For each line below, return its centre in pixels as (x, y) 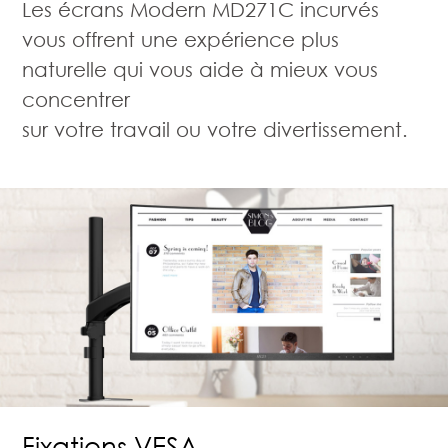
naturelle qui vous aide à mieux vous (200, 69)
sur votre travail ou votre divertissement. (215, 129)
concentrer (76, 99)
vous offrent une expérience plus (181, 39)
